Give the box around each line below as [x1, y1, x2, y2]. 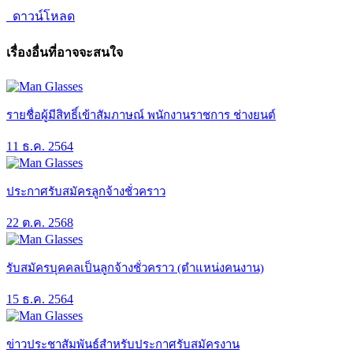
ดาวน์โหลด [9, 9, 75, 23]
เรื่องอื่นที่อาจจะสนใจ [6, 46, 123, 60]
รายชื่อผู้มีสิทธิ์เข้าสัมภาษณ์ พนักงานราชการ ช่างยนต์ [6, 108, 276, 121]
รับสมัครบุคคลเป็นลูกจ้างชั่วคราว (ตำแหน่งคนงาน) [6, 261, 264, 274]
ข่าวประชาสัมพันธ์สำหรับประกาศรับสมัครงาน [6, 337, 240, 351]
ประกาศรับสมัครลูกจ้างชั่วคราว [6, 184, 165, 198]
